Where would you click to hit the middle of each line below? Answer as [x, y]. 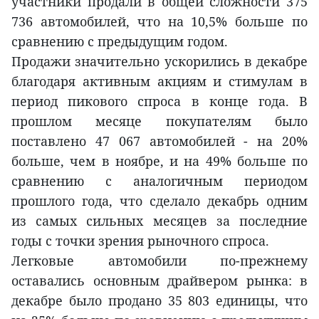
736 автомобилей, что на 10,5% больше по [159, 21]
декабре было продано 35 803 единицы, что [159, 300]
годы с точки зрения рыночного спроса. [140, 240]
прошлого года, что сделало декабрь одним [159, 200]
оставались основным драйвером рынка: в [159, 280]
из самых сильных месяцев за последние [159, 220]
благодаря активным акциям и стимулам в [159, 81]
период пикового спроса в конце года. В [159, 101]
